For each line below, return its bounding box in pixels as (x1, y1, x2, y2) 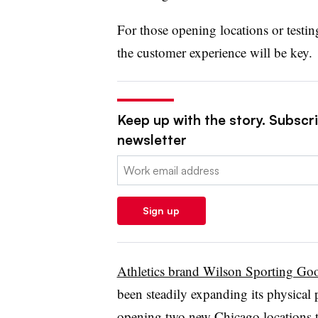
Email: (116, 156, 146, 171)
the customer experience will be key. (116, 43, 312, 61)
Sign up (143, 204, 180, 216)
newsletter (116, 131, 187, 148)
